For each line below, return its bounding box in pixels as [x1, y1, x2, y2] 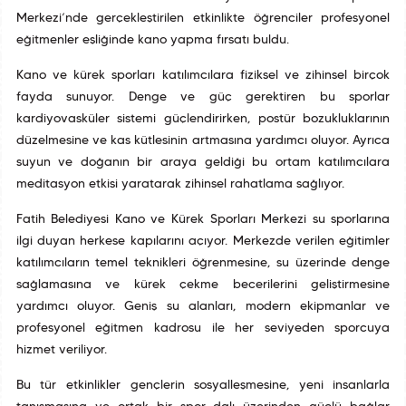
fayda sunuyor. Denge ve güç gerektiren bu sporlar [15, 92, 391, 104]
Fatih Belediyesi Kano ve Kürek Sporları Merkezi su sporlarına [15, 214, 391, 227]
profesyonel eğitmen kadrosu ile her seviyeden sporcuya [15, 323, 391, 335]
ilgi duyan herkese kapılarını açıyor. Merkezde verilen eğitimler [15, 236, 391, 248]
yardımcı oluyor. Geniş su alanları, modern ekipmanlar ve [15, 301, 391, 314]
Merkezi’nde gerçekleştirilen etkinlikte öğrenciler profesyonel [15, 13, 391, 25]
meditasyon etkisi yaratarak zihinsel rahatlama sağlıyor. [15, 179, 344, 191]
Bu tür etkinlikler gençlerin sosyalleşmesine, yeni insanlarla [15, 380, 391, 392]
